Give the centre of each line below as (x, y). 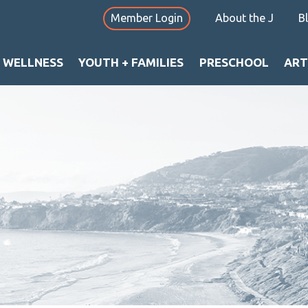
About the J (245, 18)
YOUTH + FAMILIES (131, 62)
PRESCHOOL (234, 62)
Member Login (147, 18)
